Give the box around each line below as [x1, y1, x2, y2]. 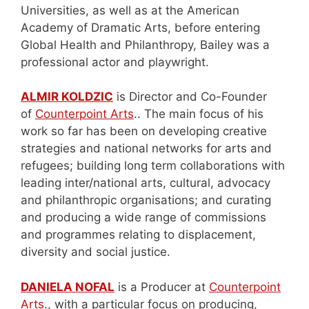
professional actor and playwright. [21, 54, 212, 69]
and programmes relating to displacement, [21, 228, 256, 242]
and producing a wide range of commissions [21, 210, 266, 225]
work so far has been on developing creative [21, 124, 267, 139]
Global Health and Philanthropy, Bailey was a [21, 37, 270, 52]
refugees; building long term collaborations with [21, 159, 285, 173]
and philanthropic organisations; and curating [21, 193, 271, 208]
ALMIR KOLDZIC [21, 90, 113, 104]
